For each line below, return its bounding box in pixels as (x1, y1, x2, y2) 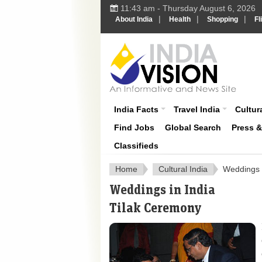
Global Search (165, 123, 221, 132)
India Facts (114, 105, 158, 114)
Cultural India (158, 164, 208, 174)
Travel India (174, 105, 220, 114)
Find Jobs (114, 123, 154, 132)
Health (169, 15, 191, 23)
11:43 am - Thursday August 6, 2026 (120, 4, 256, 13)
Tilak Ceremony (109, 199, 202, 215)
